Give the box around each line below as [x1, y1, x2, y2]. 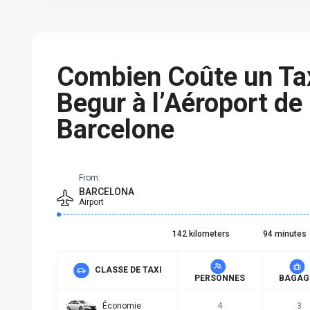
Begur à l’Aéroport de [57, 88, 302, 119]
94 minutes [263, 229, 307, 239]
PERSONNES [194, 273, 245, 284]
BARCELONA [79, 186, 134, 198]
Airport [79, 197, 104, 208]
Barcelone [57, 114, 174, 145]
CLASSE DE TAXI [92, 265, 162, 275]
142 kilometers [172, 229, 230, 239]
